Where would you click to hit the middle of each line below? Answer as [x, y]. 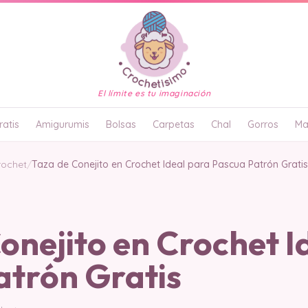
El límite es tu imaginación [154, 93]
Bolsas [121, 124]
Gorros [263, 124]
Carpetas [174, 124]
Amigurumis [63, 124]
